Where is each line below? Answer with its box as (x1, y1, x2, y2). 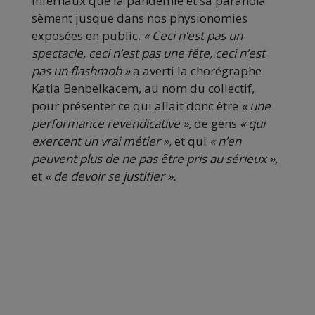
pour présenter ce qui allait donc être (32, 98, 241, 115)
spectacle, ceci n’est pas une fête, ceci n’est (32, 45, 265, 62)
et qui (174, 133, 210, 150)
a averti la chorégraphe (133, 63, 262, 79)
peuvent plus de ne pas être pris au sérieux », (32, 150, 278, 167)
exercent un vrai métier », (32, 133, 174, 150)
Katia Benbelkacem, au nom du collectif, (32, 80, 255, 97)
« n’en (210, 133, 241, 150)
